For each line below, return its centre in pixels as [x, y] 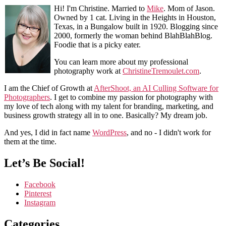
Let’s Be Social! [44, 163]
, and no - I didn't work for [169, 133]
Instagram [40, 203]
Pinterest [38, 194]
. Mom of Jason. [189, 9]
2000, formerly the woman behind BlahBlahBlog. [133, 36]
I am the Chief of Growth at [49, 88]
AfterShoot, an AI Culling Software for [156, 88]
